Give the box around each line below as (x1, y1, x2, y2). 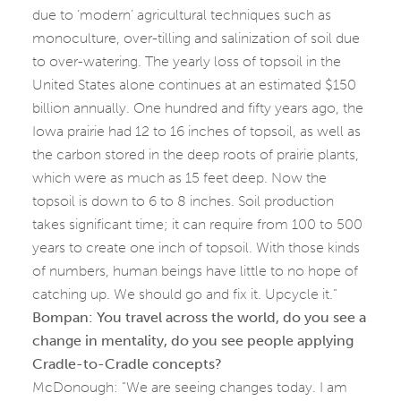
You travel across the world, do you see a (97, 309, 366, 327)
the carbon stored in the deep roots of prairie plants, (32, 146, 359, 164)
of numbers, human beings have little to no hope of (32, 262, 358, 280)
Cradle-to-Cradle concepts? (32, 355, 222, 373)
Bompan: (32, 309, 97, 327)
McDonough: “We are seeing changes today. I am (32, 379, 347, 397)
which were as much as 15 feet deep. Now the (32, 169, 327, 187)
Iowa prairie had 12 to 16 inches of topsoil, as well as (32, 123, 361, 141)
